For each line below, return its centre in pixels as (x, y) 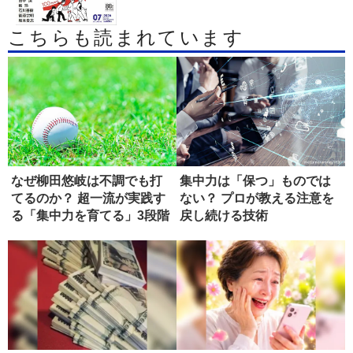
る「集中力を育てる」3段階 (90, 216)
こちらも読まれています (126, 38)
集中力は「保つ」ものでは (255, 181)
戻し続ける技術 (224, 216)
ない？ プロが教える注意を (257, 199)
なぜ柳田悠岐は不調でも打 (87, 181)
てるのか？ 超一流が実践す (88, 199)
